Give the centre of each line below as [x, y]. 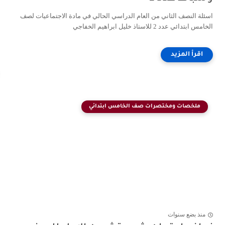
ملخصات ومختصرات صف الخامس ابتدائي [145, 106]
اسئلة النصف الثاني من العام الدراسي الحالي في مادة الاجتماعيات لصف [117, 16]
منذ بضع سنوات [187, 215]
